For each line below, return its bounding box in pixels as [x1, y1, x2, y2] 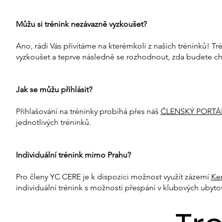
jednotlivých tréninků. [15, 117, 91, 127]
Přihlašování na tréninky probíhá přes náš [15, 107, 161, 116]
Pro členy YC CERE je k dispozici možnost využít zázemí [15, 172, 211, 182]
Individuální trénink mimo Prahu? [15, 150, 131, 160]
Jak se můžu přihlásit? [15, 85, 92, 95]
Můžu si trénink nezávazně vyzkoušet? [15, 19, 147, 29]
